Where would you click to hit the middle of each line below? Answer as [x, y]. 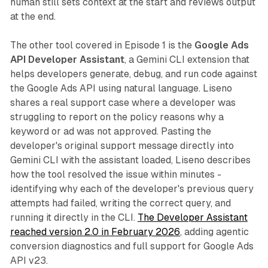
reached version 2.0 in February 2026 [95, 232]
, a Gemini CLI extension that [187, 60]
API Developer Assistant [67, 60]
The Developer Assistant [192, 218]
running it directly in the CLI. [74, 218]
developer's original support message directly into [122, 146]
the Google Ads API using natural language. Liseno [121, 89]
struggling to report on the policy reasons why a [117, 117]
